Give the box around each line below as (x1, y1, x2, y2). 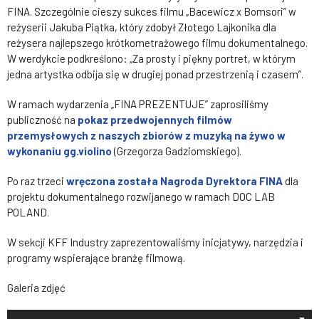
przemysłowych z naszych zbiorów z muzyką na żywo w (7, 128, 286, 142)
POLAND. (7, 205, 49, 219)
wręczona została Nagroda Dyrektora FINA (66, 174, 283, 187)
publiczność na (7, 113, 78, 126)
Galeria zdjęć (7, 281, 66, 294)
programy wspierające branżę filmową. (7, 251, 185, 264)
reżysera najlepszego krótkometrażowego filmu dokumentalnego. (7, 36, 308, 49)
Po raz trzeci (7, 174, 66, 187)
